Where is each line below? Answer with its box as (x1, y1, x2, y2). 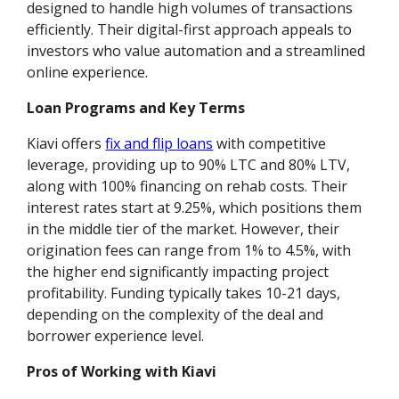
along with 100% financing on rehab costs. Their (27, 176, 348, 197)
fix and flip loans (105, 134, 214, 154)
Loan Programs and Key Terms (27, 98, 246, 118)
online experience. (27, 62, 149, 83)
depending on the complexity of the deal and (27, 305, 324, 325)
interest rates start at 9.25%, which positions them (27, 198, 362, 218)
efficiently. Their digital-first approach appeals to (27, 20, 353, 40)
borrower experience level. (27, 326, 205, 346)
